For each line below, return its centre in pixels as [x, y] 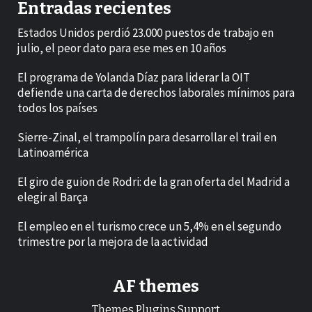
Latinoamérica [53, 153]
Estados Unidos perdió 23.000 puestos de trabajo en [146, 33]
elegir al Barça [53, 197]
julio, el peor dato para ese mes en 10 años [122, 48]
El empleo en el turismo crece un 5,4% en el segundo [149, 227]
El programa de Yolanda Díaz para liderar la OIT [134, 78]
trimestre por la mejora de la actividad [113, 242]
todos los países [57, 108]
